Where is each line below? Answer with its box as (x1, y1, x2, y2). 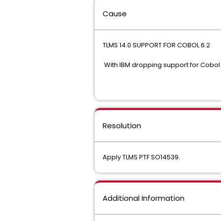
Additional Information (103, 193, 184, 203)
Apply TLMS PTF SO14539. (103, 152, 180, 162)
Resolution (103, 120, 141, 131)
